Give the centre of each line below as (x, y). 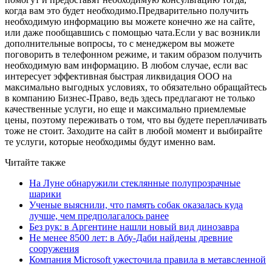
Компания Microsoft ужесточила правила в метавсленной (148, 259)
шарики (45, 194)
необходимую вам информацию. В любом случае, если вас (126, 65)
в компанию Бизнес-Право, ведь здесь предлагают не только (130, 98)
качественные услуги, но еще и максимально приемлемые (125, 109)
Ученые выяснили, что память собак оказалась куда (136, 205)
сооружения (54, 248)
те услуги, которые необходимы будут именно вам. (110, 141)
